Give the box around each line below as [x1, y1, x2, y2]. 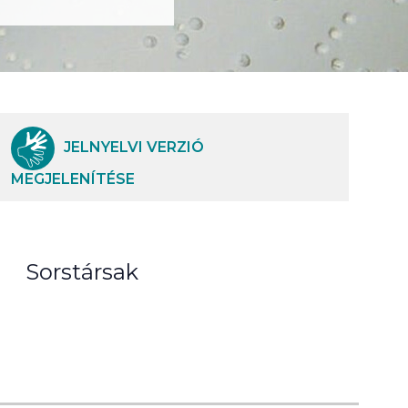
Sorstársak [25, 259, 139, 285]
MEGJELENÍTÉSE [10, 170, 135, 188]
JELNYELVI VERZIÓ [63, 138, 204, 157]
